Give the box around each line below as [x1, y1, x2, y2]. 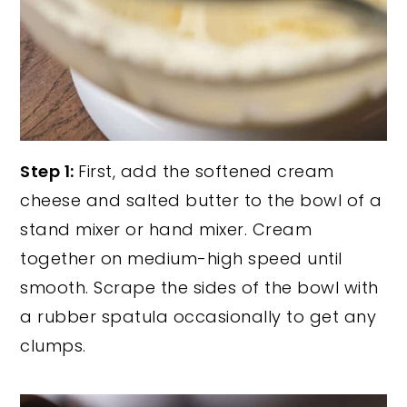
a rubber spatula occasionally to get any [20, 305, 377, 329]
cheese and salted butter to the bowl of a [20, 189, 382, 213]
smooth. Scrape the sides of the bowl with [20, 276, 379, 300]
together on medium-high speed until [20, 247, 342, 271]
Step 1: [20, 160, 79, 184]
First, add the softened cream [78, 160, 334, 184]
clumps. [20, 334, 86, 358]
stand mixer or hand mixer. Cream [20, 218, 313, 242]
